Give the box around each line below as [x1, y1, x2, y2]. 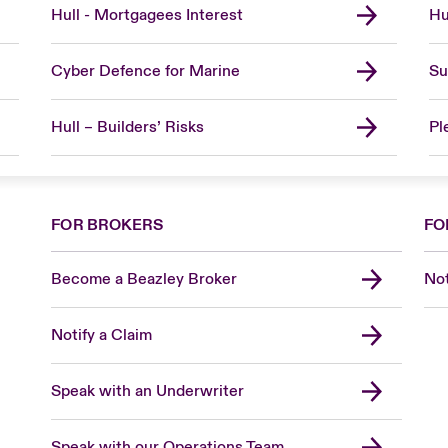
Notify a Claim [51, 324, 153, 345]
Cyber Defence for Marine [50, 60, 240, 81]
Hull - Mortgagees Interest [50, 4, 243, 25]
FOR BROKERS [51, 214, 164, 235]
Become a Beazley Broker [51, 268, 238, 289]
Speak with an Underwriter [51, 380, 245, 401]
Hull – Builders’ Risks [50, 116, 204, 137]
